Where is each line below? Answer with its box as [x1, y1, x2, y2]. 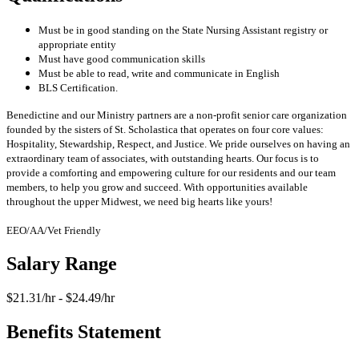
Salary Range [6, 253, 117, 275]
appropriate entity [38, 38, 116, 51]
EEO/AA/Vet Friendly [6, 224, 101, 237]
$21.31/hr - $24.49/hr [6, 291, 115, 305]
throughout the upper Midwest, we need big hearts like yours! [6, 196, 272, 208]
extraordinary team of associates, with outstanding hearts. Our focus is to [6, 152, 319, 165]
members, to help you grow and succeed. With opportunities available [6, 181, 308, 194]
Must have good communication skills [38, 53, 205, 66]
